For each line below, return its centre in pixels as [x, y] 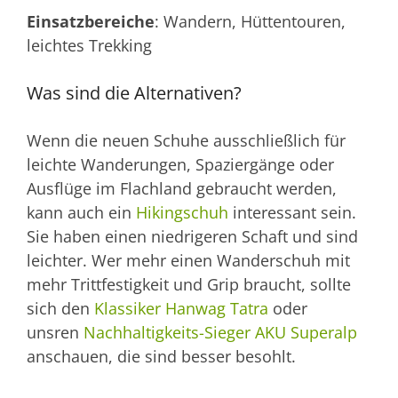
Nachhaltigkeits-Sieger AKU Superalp [220, 333]
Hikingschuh [182, 213]
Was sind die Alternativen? [134, 93]
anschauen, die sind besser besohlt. [161, 357]
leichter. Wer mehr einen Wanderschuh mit [188, 261]
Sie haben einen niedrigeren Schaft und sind [192, 237]
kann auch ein [81, 213]
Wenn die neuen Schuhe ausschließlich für [186, 141]
